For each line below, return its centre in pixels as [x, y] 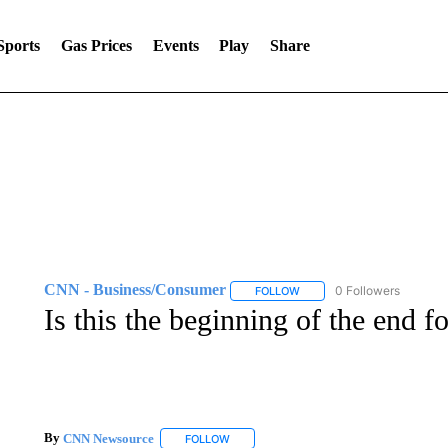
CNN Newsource [108, 438]
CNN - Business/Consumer [134, 289]
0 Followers [367, 290]
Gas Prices [96, 45]
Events [175, 45]
